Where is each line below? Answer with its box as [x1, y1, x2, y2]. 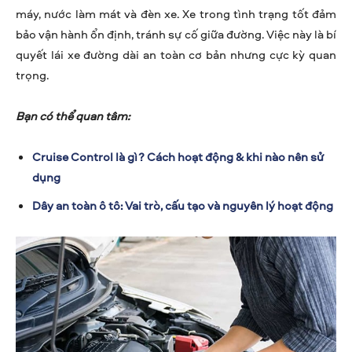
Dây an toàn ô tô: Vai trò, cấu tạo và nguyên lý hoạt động [32, 197, 333, 214]
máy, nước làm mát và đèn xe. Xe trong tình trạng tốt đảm [16, 5, 336, 23]
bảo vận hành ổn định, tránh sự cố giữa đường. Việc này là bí [16, 26, 336, 43]
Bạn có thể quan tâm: [16, 108, 130, 125]
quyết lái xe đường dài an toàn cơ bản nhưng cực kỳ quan [16, 46, 336, 64]
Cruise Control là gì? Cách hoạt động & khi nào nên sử [32, 148, 324, 166]
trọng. [16, 67, 49, 84]
